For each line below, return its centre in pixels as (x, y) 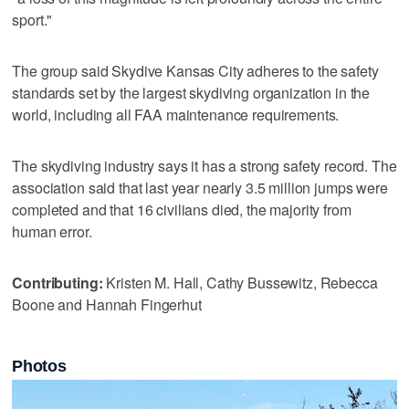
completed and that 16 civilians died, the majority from (182, 209)
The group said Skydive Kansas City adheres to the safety (195, 70)
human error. (52, 231)
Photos (39, 367)
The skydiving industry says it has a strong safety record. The (204, 165)
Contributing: (58, 282)
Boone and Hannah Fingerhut (107, 304)
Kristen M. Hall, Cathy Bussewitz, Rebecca (240, 282)
